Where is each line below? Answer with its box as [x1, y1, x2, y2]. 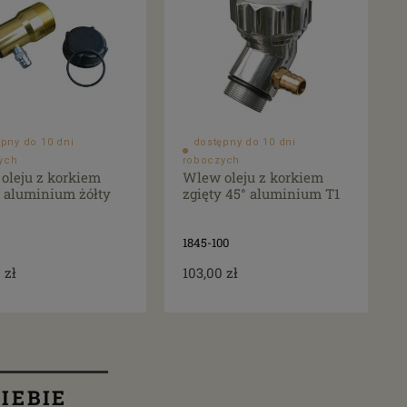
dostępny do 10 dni [193, 135, 296, 148]
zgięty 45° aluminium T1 [182, 184, 340, 203]
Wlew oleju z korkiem [182, 167, 323, 186]
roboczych [182, 154, 241, 166]
